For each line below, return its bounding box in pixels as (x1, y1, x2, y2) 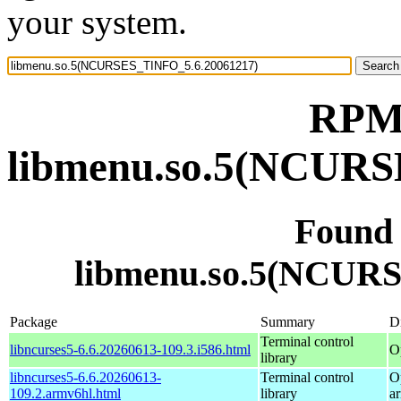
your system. (7, 3, 187, 41)
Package (10, 313, 57, 329)
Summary (260, 313, 315, 329)
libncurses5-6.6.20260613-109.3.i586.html (10, 341, 251, 357)
